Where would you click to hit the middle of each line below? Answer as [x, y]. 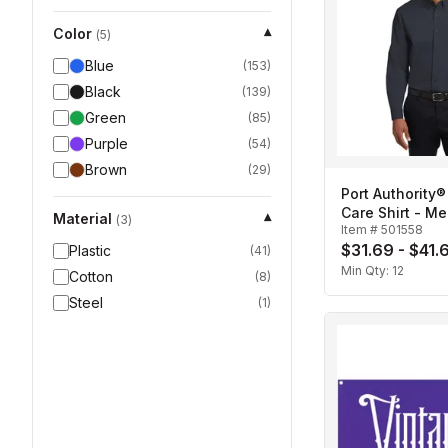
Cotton [91, 276]
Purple [106, 143]
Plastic [90, 250]
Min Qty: [366, 271]
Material [82, 218]
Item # [361, 230]
